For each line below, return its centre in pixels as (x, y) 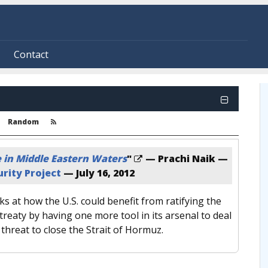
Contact (31, 54)
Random (23, 121)
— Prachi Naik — (185, 158)
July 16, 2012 (105, 173)
